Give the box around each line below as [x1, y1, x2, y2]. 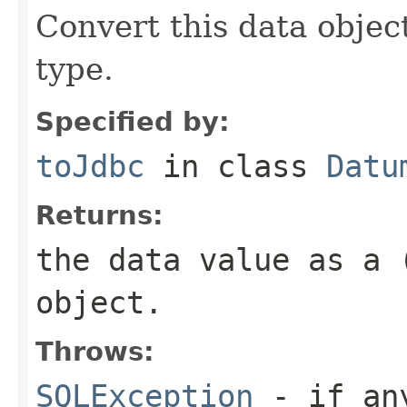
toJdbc [35, 147, 144, 184]
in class [144, 147, 326, 184]
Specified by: [35, 105, 230, 137]
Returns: [35, 199, 164, 231]
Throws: [35, 335, 154, 367]
